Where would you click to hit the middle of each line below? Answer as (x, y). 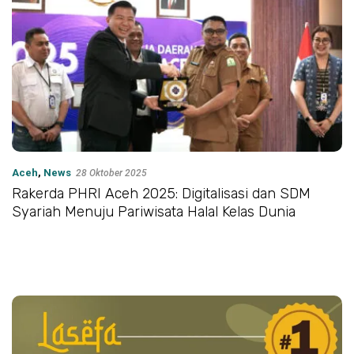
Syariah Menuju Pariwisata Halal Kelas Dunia (154, 212)
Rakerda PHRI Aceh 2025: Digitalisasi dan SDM (161, 194)
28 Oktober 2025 (111, 173)
